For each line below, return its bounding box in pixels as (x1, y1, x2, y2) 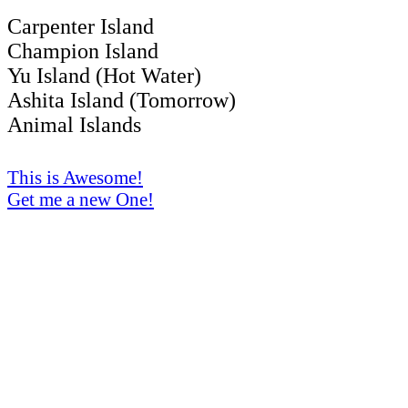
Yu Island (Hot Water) (7, 63, 201, 87)
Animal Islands (7, 112, 141, 137)
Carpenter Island (7, 14, 154, 38)
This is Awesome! (7, 166, 143, 188)
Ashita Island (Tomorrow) (7, 87, 236, 112)
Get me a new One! (7, 188, 154, 209)
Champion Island (7, 38, 158, 63)
